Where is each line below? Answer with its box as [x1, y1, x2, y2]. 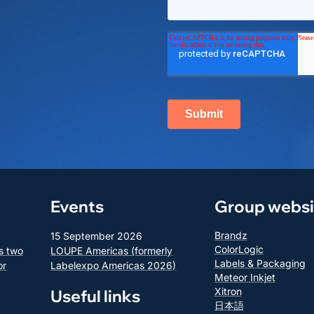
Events [50, 196, 104, 217]
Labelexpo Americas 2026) [50, 259, 177, 272]
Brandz [214, 229, 247, 242]
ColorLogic [214, 243, 264, 256]
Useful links [50, 286, 141, 307]
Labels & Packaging [214, 257, 306, 270]
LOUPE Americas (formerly [50, 245, 173, 257]
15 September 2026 [50, 230, 143, 243]
